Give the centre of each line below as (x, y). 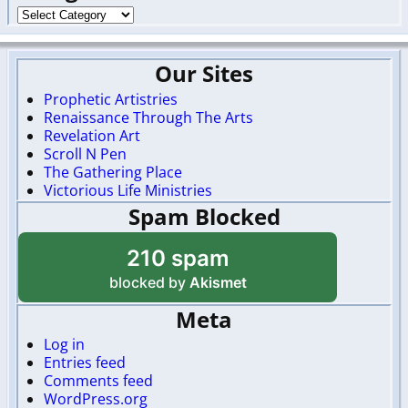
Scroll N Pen (85, 153)
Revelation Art (92, 135)
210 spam (178, 258)
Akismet (218, 282)
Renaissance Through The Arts (148, 117)
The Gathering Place (113, 172)
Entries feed (85, 363)
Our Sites (204, 74)
